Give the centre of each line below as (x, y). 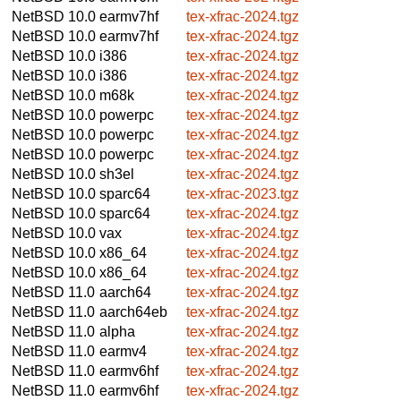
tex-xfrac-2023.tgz (243, 193)
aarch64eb (133, 311)
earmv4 (123, 351)
